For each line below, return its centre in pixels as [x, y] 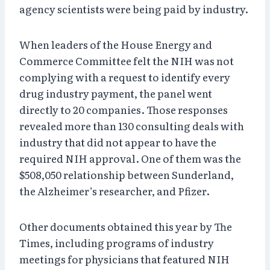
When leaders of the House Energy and [116, 44]
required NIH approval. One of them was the [130, 158]
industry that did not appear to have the [118, 142]
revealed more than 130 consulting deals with [132, 125]
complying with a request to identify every [125, 77]
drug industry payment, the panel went [116, 93]
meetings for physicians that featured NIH [124, 259]
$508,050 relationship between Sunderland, [127, 174]
